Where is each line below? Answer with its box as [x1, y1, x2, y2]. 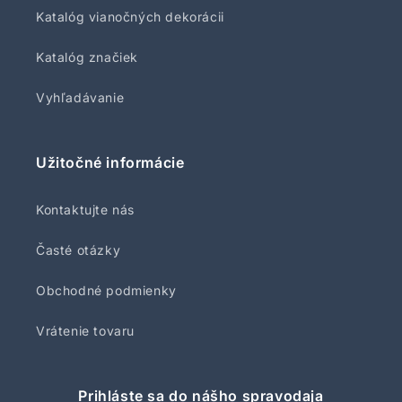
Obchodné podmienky [36, 283, 177, 298]
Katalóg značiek [36, 49, 138, 65]
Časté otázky [36, 242, 121, 258]
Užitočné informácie [36, 153, 185, 171]
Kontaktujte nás [36, 202, 135, 217]
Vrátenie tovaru [36, 323, 135, 338]
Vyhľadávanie [36, 90, 125, 105]
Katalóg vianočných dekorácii [36, 9, 224, 24]
